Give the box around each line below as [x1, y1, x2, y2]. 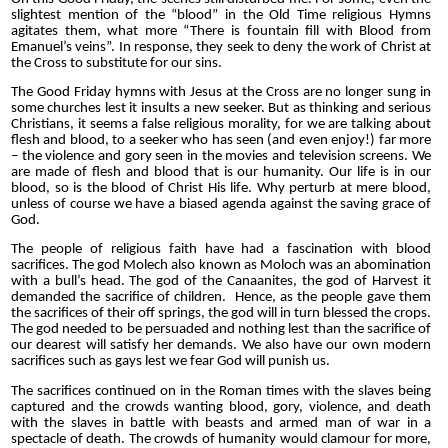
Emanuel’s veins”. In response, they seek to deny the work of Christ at [11, 39, 431, 55]
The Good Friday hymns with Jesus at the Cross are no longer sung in [11, 84, 431, 100]
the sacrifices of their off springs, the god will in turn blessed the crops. [11, 306, 431, 322]
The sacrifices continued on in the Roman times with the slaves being [11, 383, 431, 399]
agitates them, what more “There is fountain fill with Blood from [11, 23, 431, 39]
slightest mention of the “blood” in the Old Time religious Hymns [11, 7, 431, 23]
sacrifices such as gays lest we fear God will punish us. [11, 354, 330, 370]
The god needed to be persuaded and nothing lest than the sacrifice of [11, 322, 431, 338]
